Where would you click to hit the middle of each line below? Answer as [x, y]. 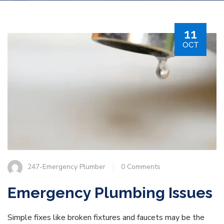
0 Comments [141, 167]
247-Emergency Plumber [66, 167]
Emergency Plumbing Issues [110, 193]
